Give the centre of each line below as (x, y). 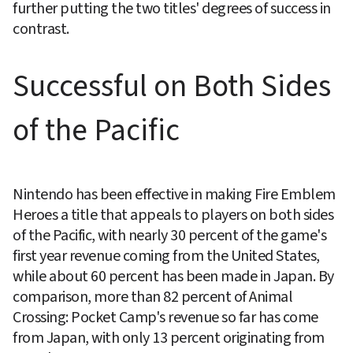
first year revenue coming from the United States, (166, 256)
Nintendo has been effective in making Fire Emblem (174, 195)
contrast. (41, 30)
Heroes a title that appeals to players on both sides (173, 216)
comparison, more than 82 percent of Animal (152, 297)
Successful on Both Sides (172, 87)
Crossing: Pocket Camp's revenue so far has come (165, 318)
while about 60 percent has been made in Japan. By (173, 277)
